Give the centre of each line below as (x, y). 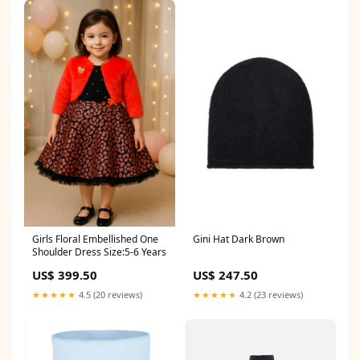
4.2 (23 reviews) (270, 294)
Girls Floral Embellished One (95, 239)
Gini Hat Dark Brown (239, 239)
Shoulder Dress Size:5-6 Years (99, 252)
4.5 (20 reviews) (109, 294)
